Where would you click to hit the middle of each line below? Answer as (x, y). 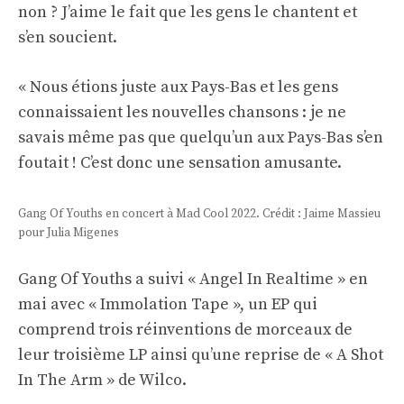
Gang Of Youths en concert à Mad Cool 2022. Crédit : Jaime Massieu (199, 215)
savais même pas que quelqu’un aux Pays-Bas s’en (201, 138)
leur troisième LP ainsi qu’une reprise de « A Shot (201, 355)
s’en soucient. (68, 38)
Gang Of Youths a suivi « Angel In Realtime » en (193, 280)
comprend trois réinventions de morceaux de (185, 330)
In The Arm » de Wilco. (102, 381)
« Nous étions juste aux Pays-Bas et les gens (178, 87)
